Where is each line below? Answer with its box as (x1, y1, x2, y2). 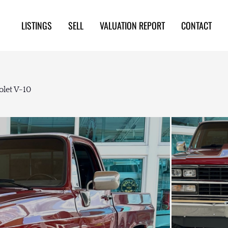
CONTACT (181, 19, 212, 33)
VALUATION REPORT (100, 19, 165, 33)
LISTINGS (21, 19, 52, 33)
